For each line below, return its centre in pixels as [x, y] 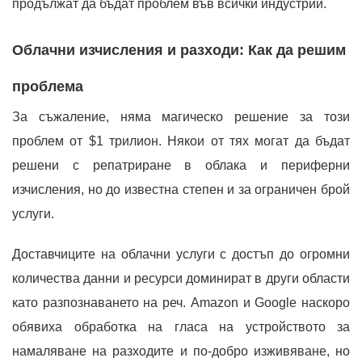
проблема [48, 86]
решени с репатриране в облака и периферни [181, 165]
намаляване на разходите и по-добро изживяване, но [181, 351]
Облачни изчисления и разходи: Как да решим [179, 50]
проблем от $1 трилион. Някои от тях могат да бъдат [181, 141]
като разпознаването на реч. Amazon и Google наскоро [181, 302]
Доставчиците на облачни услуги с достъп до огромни [181, 254]
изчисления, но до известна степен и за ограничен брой [181, 189]
